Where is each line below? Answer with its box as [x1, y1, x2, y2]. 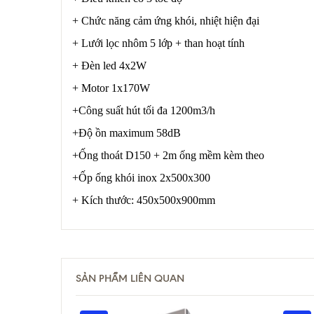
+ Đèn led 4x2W [72, 60, 146, 71]
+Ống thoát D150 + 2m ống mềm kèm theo [72, 149, 264, 161]
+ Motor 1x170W [72, 82, 150, 94]
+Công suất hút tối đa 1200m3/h [72, 104, 215, 116]
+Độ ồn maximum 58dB [72, 127, 181, 139]
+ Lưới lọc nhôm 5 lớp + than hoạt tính [72, 37, 245, 49]
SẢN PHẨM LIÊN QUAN [76, 272, 184, 285]
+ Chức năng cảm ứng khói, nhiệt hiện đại [72, 15, 259, 27]
